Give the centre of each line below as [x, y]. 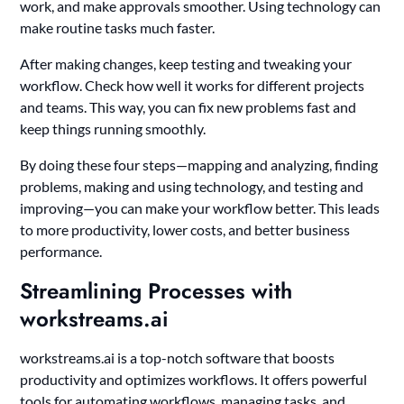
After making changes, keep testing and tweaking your [186, 63]
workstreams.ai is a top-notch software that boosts [178, 357]
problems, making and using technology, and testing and [192, 186]
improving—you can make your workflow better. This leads [200, 207]
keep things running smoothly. [113, 128]
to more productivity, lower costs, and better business [185, 229]
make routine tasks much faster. [118, 27]
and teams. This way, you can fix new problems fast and [188, 106]
